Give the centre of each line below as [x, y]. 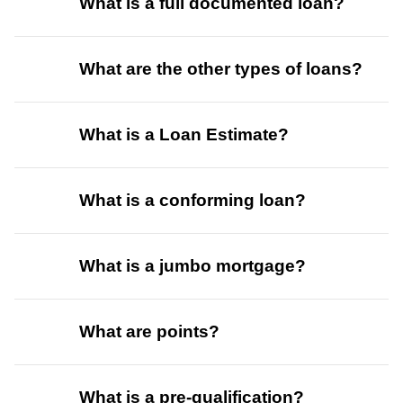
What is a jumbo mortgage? [192, 266]
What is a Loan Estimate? [184, 135]
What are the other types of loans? [220, 69]
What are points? [149, 332]
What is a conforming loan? [192, 201]
